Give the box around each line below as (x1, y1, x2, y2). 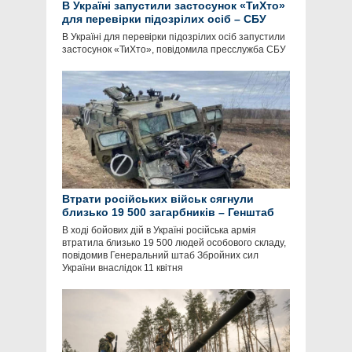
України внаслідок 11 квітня (62, 262, 183, 274)
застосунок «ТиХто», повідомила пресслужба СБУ (62, 44, 286, 56)
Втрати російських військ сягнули (62, 192, 254, 206)
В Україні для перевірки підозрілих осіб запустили (62, 31, 285, 43)
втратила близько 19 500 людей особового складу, (62, 237, 286, 249)
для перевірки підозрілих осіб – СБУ (62, 13, 266, 26)
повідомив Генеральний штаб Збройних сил (62, 250, 258, 262)
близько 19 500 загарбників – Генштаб (62, 206, 274, 219)
